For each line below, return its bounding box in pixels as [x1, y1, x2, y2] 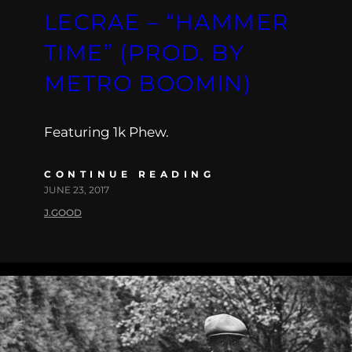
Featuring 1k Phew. [44, 123, 169, 140]
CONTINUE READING [44, 167, 214, 180]
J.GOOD [44, 206, 82, 218]
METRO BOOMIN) [44, 69, 252, 97]
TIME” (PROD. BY [44, 38, 244, 66]
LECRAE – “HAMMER [44, 8, 289, 35]
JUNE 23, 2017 [44, 183, 109, 196]
